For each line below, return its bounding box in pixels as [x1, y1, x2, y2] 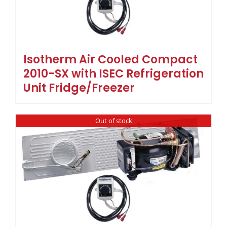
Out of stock [95, 116, 132, 125]
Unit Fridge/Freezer [23, 80, 135, 96]
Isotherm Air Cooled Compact [23, 51, 198, 67]
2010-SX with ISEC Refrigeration [23, 65, 204, 82]
